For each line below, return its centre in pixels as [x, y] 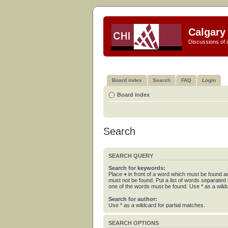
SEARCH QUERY [131, 155]
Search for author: [133, 199]
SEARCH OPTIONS [134, 223]
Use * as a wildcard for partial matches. [157, 205]
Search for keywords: [137, 168]
